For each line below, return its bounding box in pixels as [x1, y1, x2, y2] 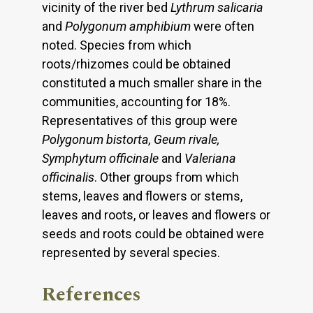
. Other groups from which [94, 169, 239, 184]
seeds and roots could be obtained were [42, 226, 264, 241]
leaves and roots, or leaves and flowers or [42, 207, 270, 222]
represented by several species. [42, 245, 220, 260]
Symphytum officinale [42, 150, 161, 166]
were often [191, 18, 254, 34]
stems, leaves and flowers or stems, [42, 188, 242, 203]
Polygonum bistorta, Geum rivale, [42, 131, 219, 147]
